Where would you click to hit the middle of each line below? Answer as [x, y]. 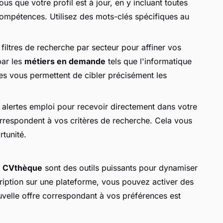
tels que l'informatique [149, 61]
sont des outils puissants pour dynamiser [120, 167]
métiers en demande [65, 61]
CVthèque [22, 167]
